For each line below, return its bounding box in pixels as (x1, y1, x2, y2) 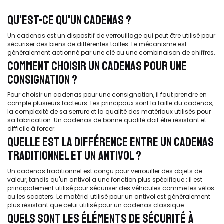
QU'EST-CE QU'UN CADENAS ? (7, 12, 131, 28)
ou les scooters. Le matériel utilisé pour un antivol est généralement (7, 192, 210, 201)
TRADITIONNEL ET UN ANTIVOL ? (7, 148, 141, 164)
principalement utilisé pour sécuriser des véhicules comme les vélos (7, 183, 214, 192)
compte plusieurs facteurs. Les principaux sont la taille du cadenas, (7, 99, 213, 107)
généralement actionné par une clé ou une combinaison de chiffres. (7, 48, 215, 57)
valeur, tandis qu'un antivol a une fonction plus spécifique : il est (7, 175, 202, 184)
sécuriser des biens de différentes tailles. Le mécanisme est (7, 39, 187, 48)
